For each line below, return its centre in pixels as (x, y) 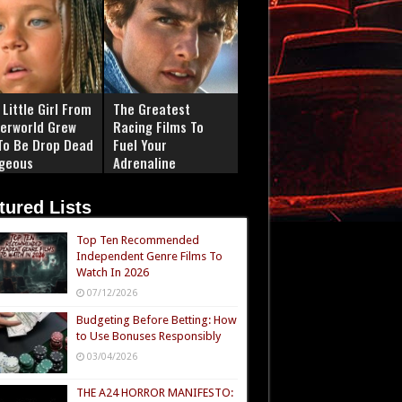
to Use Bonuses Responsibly (148, 336)
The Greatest (151, 109)
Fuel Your (140, 144)
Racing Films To (158, 127)
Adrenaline (144, 162)
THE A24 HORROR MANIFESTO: (154, 393)
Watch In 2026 (112, 272)
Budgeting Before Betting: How (156, 320)
